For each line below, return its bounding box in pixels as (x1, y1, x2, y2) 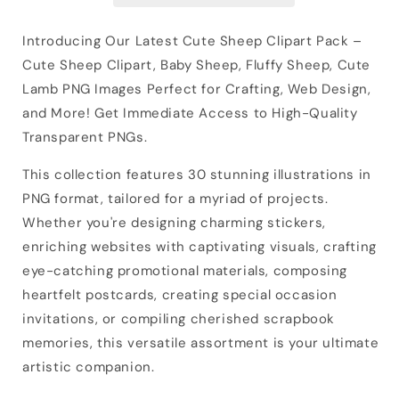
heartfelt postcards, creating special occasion (22, 285, 338, 304)
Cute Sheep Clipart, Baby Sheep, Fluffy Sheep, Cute (22, 55, 371, 74)
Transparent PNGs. (22, 127, 148, 146)
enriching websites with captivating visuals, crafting (22, 237, 377, 256)
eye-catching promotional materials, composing (22, 261, 348, 280)
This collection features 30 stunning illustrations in (22, 165, 371, 183)
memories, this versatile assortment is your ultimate (22, 333, 379, 352)
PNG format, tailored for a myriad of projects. (22, 189, 329, 208)
